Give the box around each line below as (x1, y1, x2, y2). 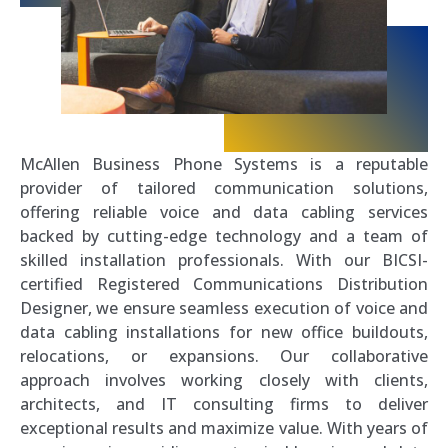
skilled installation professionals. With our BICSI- (20, 249, 428, 272)
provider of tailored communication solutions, (20, 177, 428, 200)
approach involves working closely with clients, (20, 369, 428, 392)
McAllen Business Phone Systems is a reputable (20, 153, 428, 176)
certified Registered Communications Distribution (20, 273, 428, 296)
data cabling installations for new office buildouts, (20, 321, 428, 344)
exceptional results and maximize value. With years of (20, 417, 428, 440)
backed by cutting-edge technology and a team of (20, 225, 428, 248)
